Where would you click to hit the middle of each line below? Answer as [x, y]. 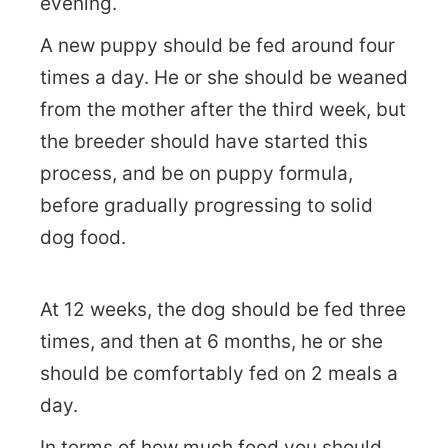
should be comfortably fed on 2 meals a [219, 373]
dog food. [83, 237]
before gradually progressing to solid [206, 205]
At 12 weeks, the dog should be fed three [223, 309]
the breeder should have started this [204, 141]
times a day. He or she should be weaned [224, 77]
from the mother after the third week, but [223, 109]
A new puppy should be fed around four [217, 45]
